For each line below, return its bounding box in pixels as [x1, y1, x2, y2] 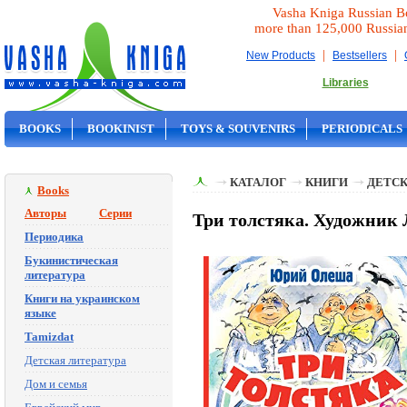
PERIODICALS [322, 122, 402, 135]
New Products [246, 49, 315, 62]
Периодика [25, 230, 84, 243]
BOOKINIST [87, 122, 154, 135]
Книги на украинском [25, 292, 140, 305]
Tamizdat [25, 330, 74, 343]
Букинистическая [25, 253, 118, 267]
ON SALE [19, 151, 70, 164]
